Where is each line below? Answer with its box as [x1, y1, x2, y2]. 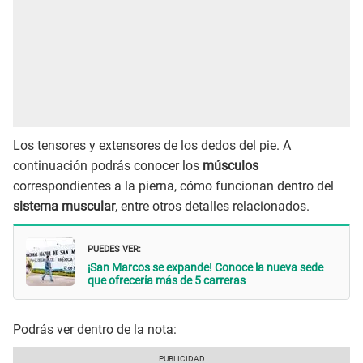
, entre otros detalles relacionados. [115, 198, 310, 214]
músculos [203, 157, 258, 173]
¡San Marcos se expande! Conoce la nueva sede [88, 261, 323, 275]
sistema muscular [13, 198, 115, 214]
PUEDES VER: [88, 240, 141, 256]
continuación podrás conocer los [13, 157, 203, 173]
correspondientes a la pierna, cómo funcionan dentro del [13, 177, 334, 194]
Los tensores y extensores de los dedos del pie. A [13, 137, 291, 153]
